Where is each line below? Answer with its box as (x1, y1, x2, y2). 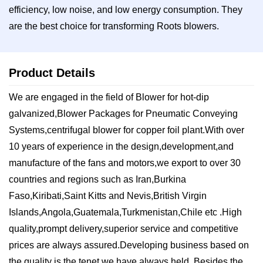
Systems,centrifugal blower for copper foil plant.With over (9, 124, 244, 135)
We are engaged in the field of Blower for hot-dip (9, 92, 209, 102)
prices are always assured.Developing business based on (9, 240, 249, 250)
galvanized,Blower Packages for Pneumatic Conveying (9, 108, 238, 119)
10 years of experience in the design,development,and (9, 141, 234, 151)
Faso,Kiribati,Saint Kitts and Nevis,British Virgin (9, 190, 207, 201)
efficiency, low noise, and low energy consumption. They (9, 5, 242, 15)
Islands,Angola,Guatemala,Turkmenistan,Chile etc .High (9, 207, 242, 217)
